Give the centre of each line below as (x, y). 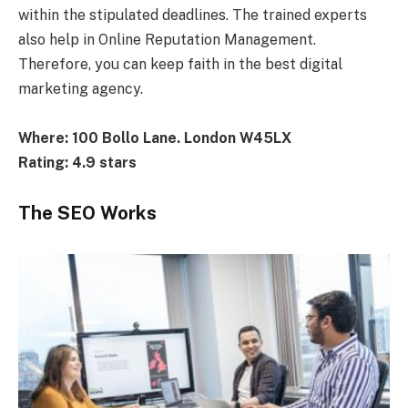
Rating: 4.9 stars (77, 162)
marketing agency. (82, 88)
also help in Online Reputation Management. (167, 39)
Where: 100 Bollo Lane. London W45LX (155, 138)
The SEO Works (87, 214)
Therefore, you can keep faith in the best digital (180, 64)
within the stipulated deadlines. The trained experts (193, 15)
